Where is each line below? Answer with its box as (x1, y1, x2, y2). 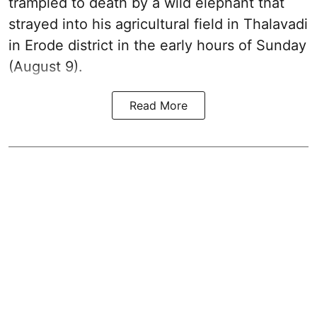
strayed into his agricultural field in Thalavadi (8, 16, 308, 33)
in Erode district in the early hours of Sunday (8, 37, 306, 54)
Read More (129, 98, 188, 113)
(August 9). (8, 58, 83, 76)
